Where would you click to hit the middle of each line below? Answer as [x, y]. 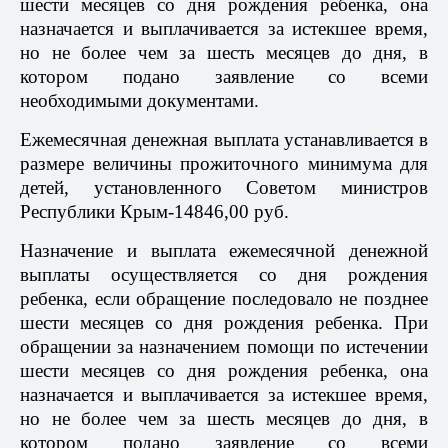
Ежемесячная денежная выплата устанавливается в [224, 140]
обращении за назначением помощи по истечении [224, 347]
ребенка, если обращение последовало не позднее [224, 299]
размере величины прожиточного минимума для [224, 164]
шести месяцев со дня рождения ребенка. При [224, 323]
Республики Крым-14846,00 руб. [154, 212]
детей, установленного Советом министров [224, 188]
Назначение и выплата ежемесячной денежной [224, 251]
